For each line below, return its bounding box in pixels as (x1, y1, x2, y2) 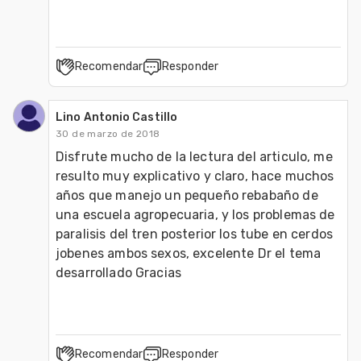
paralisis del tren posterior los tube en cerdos (56, 226, 334, 242)
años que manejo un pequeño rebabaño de (56, 187, 318, 203)
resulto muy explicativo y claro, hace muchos (56, 168, 334, 184)
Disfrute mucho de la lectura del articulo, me (56, 148, 333, 164)
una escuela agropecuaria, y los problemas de (56, 206, 335, 222)
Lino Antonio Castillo (56, 110, 178, 124)
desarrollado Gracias (56, 264, 181, 280)
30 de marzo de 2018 (56, 127, 160, 139)
